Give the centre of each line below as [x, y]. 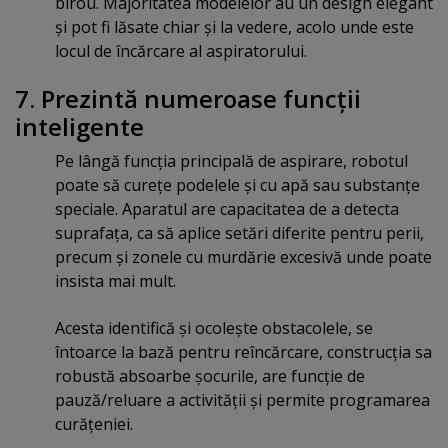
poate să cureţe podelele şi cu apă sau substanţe [237, 185]
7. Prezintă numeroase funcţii [188, 99]
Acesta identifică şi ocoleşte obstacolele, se [214, 327]
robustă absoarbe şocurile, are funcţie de [210, 375]
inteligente [79, 127]
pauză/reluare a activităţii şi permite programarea [242, 399]
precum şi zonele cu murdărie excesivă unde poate [243, 257]
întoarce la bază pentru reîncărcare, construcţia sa [243, 351]
